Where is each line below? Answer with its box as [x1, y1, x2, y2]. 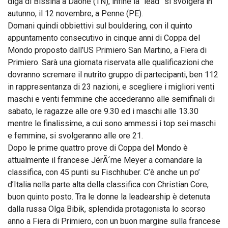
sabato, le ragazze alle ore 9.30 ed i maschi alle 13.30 [8, 106, 198, 116]
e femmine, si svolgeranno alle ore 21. [8, 131, 143, 140]
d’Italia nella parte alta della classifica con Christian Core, [8, 180, 209, 189]
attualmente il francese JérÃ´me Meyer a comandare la [8, 155, 202, 165]
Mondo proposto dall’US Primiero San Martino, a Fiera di [8, 45, 207, 55]
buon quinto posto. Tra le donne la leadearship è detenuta [8, 192, 210, 202]
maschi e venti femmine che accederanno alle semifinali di [8, 94, 215, 104]
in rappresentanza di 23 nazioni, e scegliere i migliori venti [8, 82, 214, 92]
